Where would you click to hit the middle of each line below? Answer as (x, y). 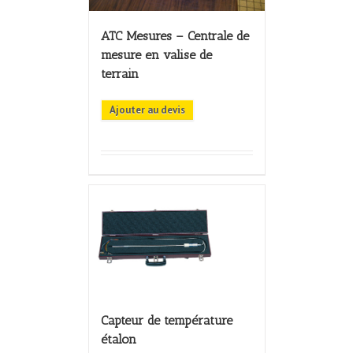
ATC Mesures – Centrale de (175, 36)
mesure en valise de (156, 55)
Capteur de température (166, 320)
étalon (118, 339)
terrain (119, 74)
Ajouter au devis (147, 110)
